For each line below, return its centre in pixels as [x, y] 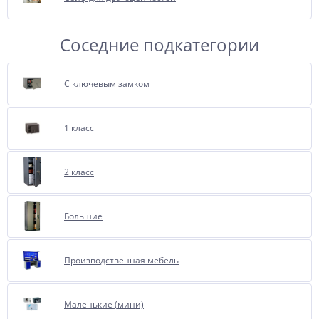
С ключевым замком [107, 83]
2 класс [79, 172]
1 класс [79, 127]
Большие [83, 216]
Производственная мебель [121, 260]
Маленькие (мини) [104, 304]
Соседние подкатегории [159, 44]
